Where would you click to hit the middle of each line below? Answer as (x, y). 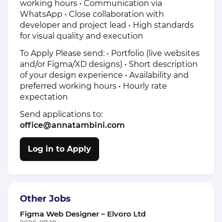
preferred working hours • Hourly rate (93, 86)
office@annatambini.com (72, 125)
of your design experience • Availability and (104, 75)
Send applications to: (61, 114)
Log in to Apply (59, 149)
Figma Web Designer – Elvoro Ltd (83, 214)
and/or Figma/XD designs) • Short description (109, 64)
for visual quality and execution (82, 36)
